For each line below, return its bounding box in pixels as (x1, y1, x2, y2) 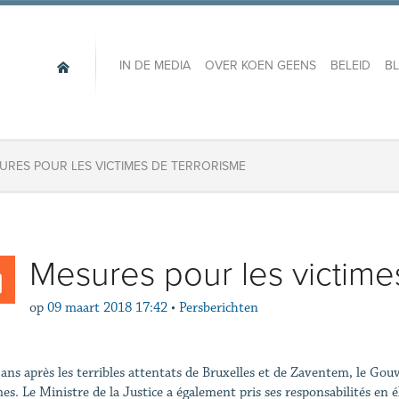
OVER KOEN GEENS (204, 58, 316, 74)
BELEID (330, 58, 370, 74)
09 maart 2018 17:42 (46, 299, 167, 316)
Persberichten (178, 299, 258, 316)
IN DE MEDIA (118, 58, 191, 74)
